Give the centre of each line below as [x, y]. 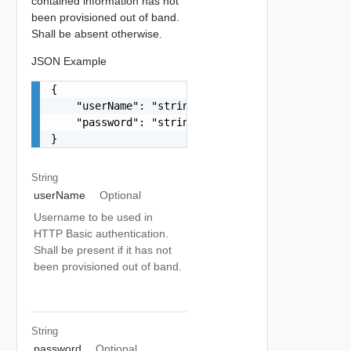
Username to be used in [93, 217]
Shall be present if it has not [103, 250]
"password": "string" [126, 122]
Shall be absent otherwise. [96, 33]
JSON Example [69, 61]
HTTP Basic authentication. [101, 233]
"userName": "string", [129, 105]
